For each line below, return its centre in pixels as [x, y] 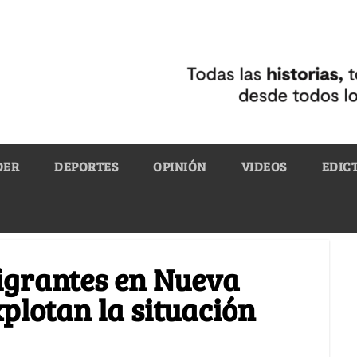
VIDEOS [264, 166]
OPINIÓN [180, 166]
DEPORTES [86, 166]
